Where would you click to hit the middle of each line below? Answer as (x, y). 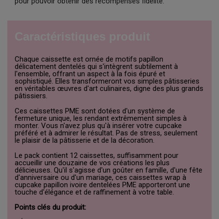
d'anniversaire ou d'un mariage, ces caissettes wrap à (100, 178)
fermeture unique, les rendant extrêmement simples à (101, 119)
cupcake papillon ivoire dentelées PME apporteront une (102, 185)
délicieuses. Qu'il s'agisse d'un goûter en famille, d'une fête (109, 170)
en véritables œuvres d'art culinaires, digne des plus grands (109, 89)
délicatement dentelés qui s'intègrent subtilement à (96, 67)
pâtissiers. (31, 96)
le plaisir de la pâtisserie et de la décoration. (85, 141)
